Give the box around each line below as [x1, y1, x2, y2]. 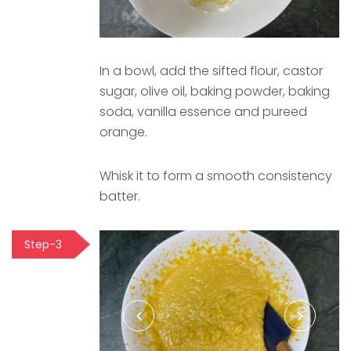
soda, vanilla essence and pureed [100, 102, 307, 121]
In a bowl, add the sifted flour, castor [100, 61, 323, 80]
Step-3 [24, 236, 62, 252]
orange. [100, 122, 147, 141]
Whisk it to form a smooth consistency [100, 166, 332, 185]
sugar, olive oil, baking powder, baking [100, 81, 330, 100]
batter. [100, 186, 140, 205]
